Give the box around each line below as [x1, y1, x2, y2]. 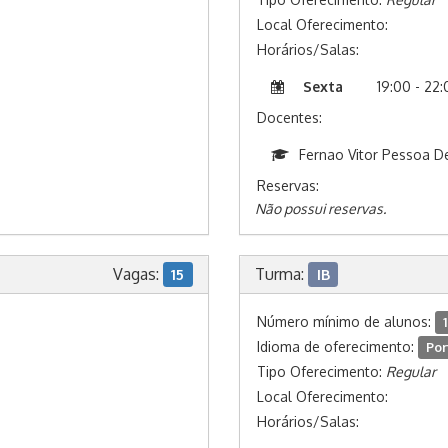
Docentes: [257, 109, 322, 126]
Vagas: [112, 264, 163, 284]
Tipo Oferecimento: [257, 363, 386, 380]
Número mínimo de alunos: [257, 313, 435, 330]
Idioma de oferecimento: [257, 338, 418, 355]
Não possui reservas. [255, 200, 386, 217]
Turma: [255, 264, 308, 284]
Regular [386, 363, 436, 380]
